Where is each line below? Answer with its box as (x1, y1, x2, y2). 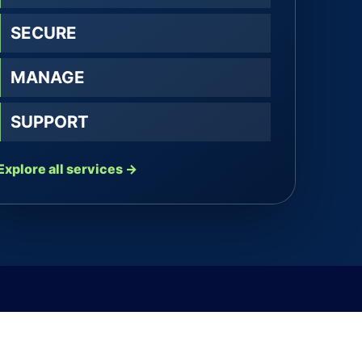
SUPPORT (11, 112, 90, 132)
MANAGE (11, 67, 86, 87)
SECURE (11, 23, 78, 43)
